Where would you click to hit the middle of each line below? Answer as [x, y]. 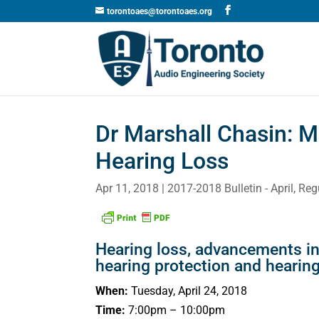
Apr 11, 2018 [127, 188]
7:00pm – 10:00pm [176, 310]
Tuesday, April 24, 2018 [188, 291]
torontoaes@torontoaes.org [160, 11]
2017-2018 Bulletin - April [231, 188]
